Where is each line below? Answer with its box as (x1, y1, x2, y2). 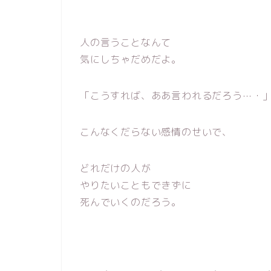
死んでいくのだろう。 (80, 195, 181, 209)
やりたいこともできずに (80, 178, 192, 192)
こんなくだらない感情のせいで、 (80, 125, 232, 139)
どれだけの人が (80, 162, 151, 175)
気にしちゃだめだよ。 (80, 53, 181, 66)
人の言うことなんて (80, 36, 172, 49)
